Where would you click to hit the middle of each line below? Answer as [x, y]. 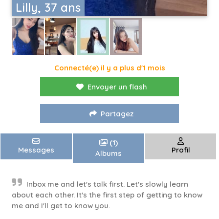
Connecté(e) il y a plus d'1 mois [109, 68]
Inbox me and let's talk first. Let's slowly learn [107, 184]
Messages [36, 150]
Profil [181, 150]
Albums [108, 153]
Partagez [117, 114]
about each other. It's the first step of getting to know [107, 195]
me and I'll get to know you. [61, 206]
